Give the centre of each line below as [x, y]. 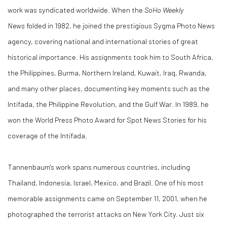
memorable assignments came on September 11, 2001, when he [107, 198]
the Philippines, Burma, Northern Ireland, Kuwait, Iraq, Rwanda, [107, 72]
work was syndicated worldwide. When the [76, 10]
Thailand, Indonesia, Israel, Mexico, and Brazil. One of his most [106, 182]
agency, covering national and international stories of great [103, 41]
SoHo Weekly [164, 10]
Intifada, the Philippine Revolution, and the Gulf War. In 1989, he [108, 104]
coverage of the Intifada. [47, 135]
